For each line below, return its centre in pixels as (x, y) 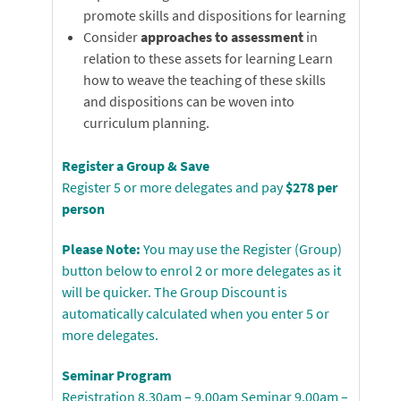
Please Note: (102, 248)
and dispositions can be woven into (189, 101)
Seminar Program (117, 375)
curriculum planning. (146, 122)
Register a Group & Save (136, 165)
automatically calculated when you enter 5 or (196, 313)
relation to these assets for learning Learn (208, 58)
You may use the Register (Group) (243, 248)
